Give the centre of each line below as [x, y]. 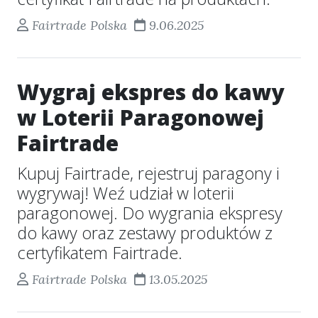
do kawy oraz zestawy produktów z [145, 233]
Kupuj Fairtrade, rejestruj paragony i [148, 173]
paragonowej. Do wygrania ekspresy [150, 213]
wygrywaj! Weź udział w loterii [126, 193]
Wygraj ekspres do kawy [150, 92]
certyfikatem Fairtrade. [100, 253]
